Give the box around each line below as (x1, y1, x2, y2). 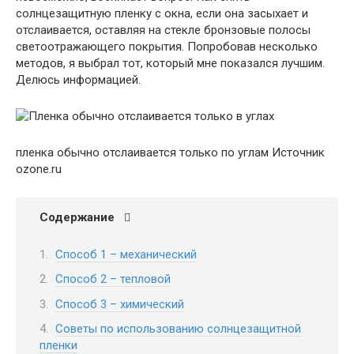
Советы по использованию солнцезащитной (55, 322, 301, 336)
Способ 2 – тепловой (55, 272, 171, 286)
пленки (40, 338, 77, 352)
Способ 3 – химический (55, 296, 184, 311)
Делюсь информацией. (16, 73, 141, 87)
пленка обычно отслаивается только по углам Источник (16, 145, 325, 160)
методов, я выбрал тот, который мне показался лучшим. (16, 56, 325, 70)
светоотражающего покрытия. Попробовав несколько (16, 40, 318, 54)
